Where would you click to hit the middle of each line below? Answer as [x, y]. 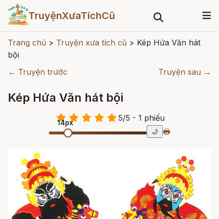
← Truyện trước [38, 72]
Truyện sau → [185, 72]
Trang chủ [27, 43]
